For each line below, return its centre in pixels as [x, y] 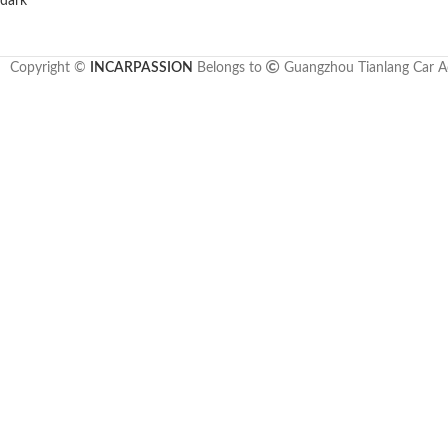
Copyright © [49, 67]
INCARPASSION [141, 67]
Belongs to [229, 67]
